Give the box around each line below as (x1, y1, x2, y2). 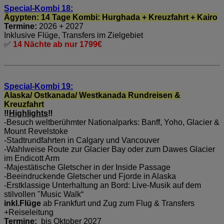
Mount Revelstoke (4, 126, 68, 135)
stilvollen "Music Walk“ (4, 189, 83, 198)
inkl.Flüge (4, 198, 41, 207)
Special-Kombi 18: (4, 3, 73, 12)
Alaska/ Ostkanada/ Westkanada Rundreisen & (4, 90, 180, 99)
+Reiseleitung (4, 207, 53, 216)
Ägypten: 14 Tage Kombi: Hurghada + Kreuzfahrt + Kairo (4, 12, 217, 21)
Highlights (9, 108, 48, 117)
